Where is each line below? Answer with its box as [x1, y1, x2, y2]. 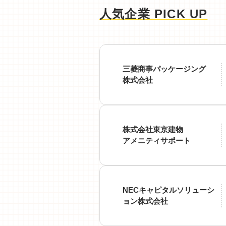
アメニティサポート [123, 136, 191, 145]
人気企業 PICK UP [99, 7, 208, 21]
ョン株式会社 [123, 197, 168, 205]
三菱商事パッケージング [123, 65, 206, 73]
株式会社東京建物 [123, 125, 183, 134]
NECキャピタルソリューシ [123, 186, 214, 194]
